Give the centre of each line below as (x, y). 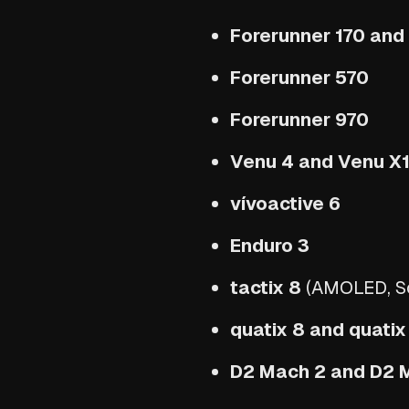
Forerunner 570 (299, 78)
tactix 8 (266, 288)
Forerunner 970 (299, 120)
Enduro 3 (270, 246)
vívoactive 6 (285, 204)
